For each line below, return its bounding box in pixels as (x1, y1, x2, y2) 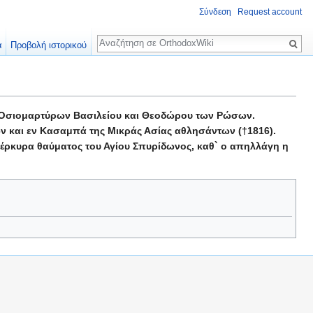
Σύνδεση (199, 7, 231, 17)
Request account (238, 7, 302, 17)
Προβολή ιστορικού (10, 40, 87, 50)
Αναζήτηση (96, 28, 170, 44)
